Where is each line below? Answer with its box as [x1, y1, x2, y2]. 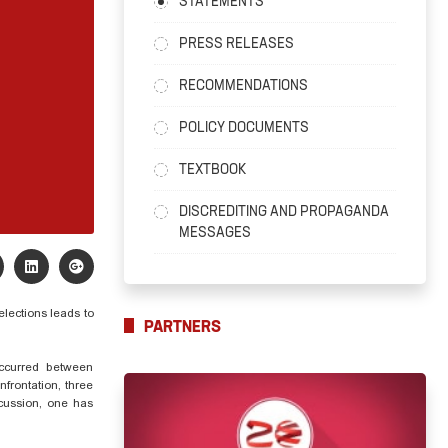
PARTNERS [143, 316, 221, 336]
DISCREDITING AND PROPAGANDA [178, 202, 389, 220]
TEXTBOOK [178, 160, 246, 178]
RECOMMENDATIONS [178, 76, 308, 94]
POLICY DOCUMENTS [178, 118, 309, 136]
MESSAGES [178, 223, 251, 241]
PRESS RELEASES [178, 34, 294, 52]
